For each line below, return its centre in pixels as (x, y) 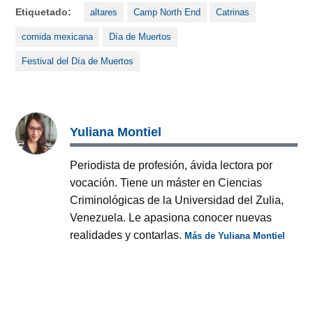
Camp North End (167, 12)
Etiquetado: (44, 12)
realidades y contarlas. (128, 234)
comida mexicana (58, 37)
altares (104, 12)
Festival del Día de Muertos (78, 61)
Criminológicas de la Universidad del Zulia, (177, 199)
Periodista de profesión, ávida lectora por (172, 165)
